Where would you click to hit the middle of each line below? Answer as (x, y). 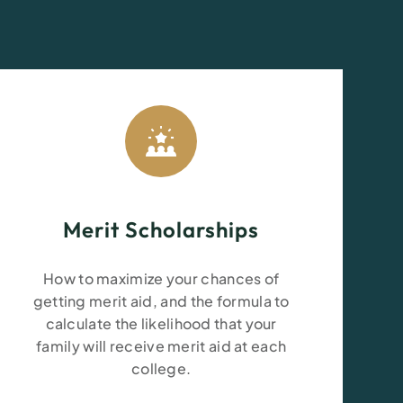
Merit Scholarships (161, 229)
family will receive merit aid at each (161, 346)
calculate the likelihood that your (161, 323)
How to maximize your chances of (161, 278)
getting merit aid (93, 301)
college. (161, 368)
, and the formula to (221, 301)
